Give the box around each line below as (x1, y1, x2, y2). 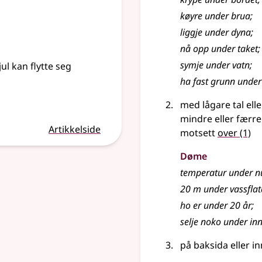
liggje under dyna (180, 26, 251, 39)
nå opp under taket (180, 42, 258, 55)
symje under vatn (180, 58, 250, 71)
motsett (180, 126, 215, 139)
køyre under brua (180, 9, 250, 22)
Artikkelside (49, 123, 101, 136)
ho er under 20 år (180, 199, 251, 212)
